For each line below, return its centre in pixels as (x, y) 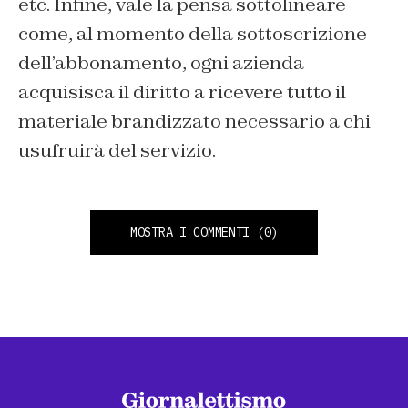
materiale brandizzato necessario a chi (194, 121)
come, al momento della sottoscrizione (193, 33)
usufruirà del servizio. (117, 150)
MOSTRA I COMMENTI (190, 232)
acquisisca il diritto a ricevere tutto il (182, 92)
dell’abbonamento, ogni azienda (161, 62)
